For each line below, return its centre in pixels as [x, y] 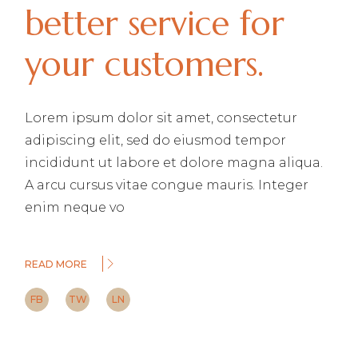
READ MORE [56, 264]
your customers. [145, 64]
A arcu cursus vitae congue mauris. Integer [167, 185]
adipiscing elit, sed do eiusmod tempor [156, 140]
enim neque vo [75, 207]
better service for [155, 23]
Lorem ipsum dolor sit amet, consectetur [161, 117]
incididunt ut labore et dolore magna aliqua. [174, 162]
